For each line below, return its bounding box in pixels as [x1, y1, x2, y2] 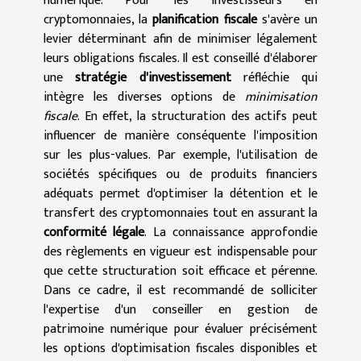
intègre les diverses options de [44, 85, 245, 108]
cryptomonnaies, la [44, 8, 153, 31]
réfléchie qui [230, 66, 317, 89]
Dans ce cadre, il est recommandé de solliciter [44, 279, 317, 301]
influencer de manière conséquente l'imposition [44, 124, 317, 147]
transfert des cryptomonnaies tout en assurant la [44, 201, 317, 224]
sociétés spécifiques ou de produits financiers [44, 163, 317, 185]
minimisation [245, 85, 317, 108]
